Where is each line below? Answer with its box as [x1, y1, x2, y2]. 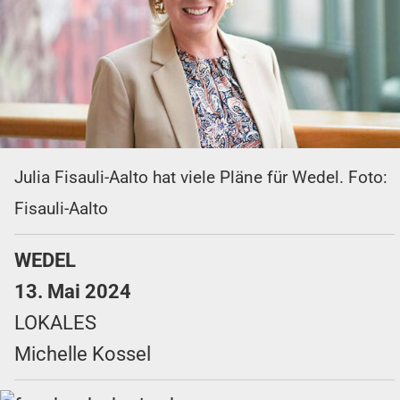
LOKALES [14, 311, 96, 334]
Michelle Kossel [14, 342, 151, 365]
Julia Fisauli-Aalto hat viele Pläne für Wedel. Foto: [14, 166, 387, 187]
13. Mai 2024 [14, 279, 131, 303]
